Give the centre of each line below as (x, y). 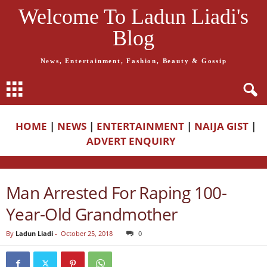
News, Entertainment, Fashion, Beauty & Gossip (133, 61)
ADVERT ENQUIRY (133, 141)
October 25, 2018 (87, 233)
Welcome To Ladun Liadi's (133, 17)
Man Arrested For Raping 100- (117, 193)
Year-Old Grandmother (92, 214)
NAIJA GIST (221, 126)
